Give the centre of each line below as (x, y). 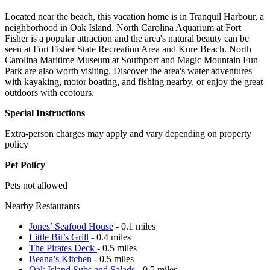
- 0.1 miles (134, 226)
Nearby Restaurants (42, 206)
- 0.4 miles (110, 237)
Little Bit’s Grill (59, 237)
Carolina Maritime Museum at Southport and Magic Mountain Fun (131, 60)
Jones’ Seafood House (71, 226)
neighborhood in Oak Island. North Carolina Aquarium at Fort (123, 27)
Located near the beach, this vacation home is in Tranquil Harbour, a (134, 16)
